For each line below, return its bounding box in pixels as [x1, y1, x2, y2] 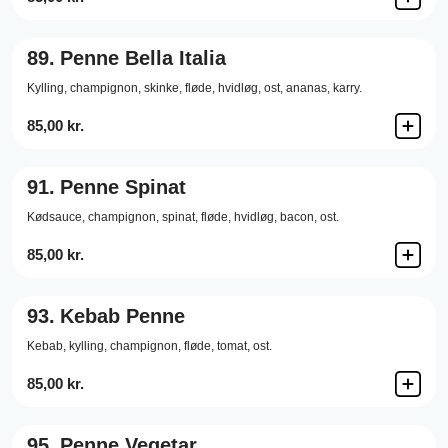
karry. [333, 81, 362, 95]
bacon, [280, 210, 317, 224]
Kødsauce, [27, 210, 85, 224]
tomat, [217, 339, 250, 353]
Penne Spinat [60, 176, 186, 198]
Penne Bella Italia [60, 47, 226, 69]
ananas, [286, 81, 330, 95]
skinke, [144, 81, 182, 95]
